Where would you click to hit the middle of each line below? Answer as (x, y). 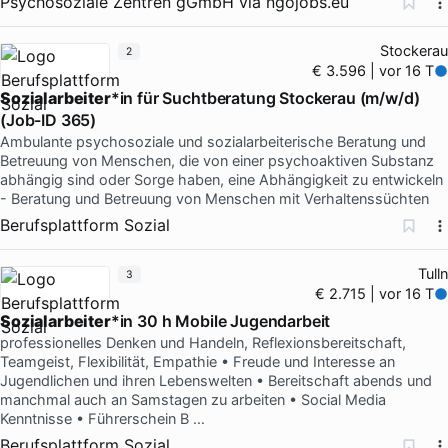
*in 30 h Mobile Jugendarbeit (220, 320)
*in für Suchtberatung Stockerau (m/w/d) (265, 97)
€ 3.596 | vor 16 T (373, 70)
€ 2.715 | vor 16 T (375, 293)
